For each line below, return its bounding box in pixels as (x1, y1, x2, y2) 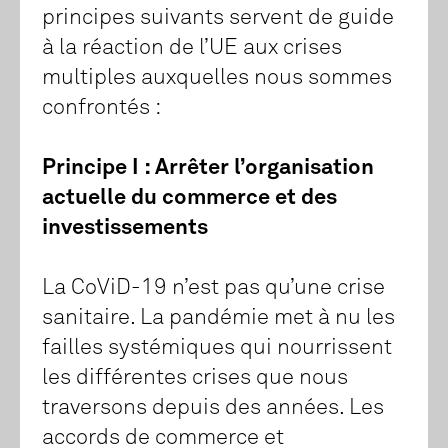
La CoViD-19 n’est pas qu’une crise (42, 277, 385, 300)
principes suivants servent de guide (42, 7, 394, 30)
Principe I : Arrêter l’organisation (42, 157, 374, 180)
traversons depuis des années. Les (42, 397, 384, 420)
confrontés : (42, 97, 161, 120)
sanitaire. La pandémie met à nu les (42, 307, 395, 330)
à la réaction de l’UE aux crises (42, 37, 342, 60)
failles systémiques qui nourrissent (42, 337, 392, 360)
